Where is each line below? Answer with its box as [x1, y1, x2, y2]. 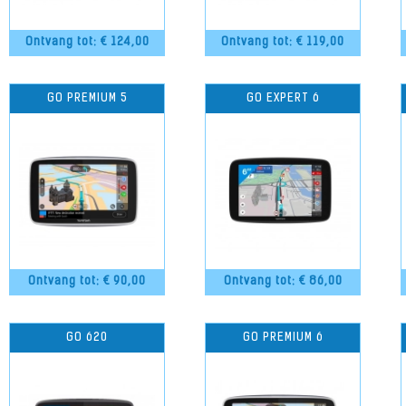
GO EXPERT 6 [246, 92, 320, 104]
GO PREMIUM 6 [242, 332, 324, 343]
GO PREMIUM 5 [46, 92, 128, 104]
